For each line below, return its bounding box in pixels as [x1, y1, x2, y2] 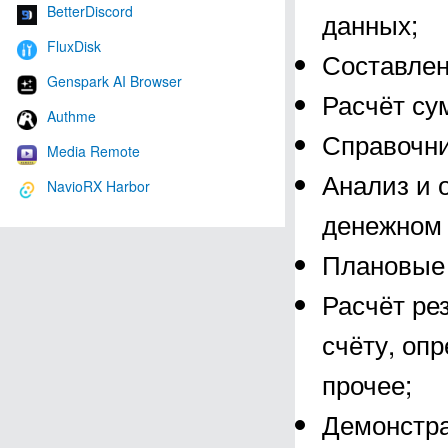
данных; [322, 5, 418, 42]
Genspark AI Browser [47, 70, 182, 91]
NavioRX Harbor [47, 175, 150, 196]
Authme [47, 105, 96, 126]
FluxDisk [47, 35, 101, 56]
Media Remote [47, 140, 140, 161]
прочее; [322, 365, 412, 402]
